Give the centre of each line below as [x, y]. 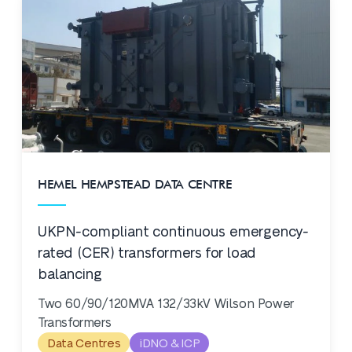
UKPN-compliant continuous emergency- [173, 232]
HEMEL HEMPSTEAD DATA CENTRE [135, 184]
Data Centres [84, 344]
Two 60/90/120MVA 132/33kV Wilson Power [166, 304]
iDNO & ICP [170, 344]
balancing [70, 275]
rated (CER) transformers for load [147, 253]
